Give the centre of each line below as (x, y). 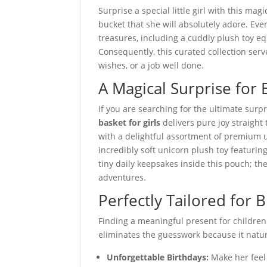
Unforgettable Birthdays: (158, 257)
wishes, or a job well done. (151, 66)
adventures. (122, 178)
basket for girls (130, 123)
